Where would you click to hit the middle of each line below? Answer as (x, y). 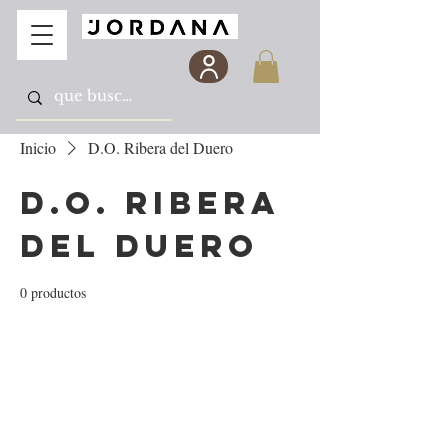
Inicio (38, 148)
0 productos (53, 293)
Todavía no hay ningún (160, 423)
